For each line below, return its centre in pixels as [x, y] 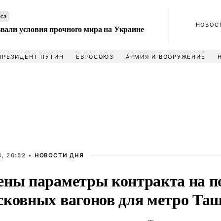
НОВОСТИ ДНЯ [59, 155]
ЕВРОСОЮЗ [95, 57]
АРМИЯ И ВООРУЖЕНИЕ [166, 57]
